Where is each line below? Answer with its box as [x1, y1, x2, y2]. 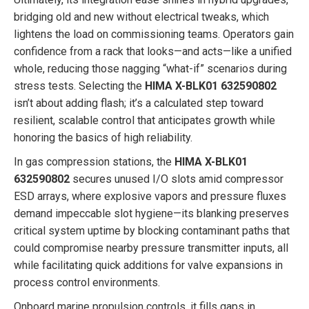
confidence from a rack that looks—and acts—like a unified [14, 45, 292, 58]
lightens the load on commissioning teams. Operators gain [14, 28, 294, 41]
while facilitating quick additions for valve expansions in [14, 259, 283, 272]
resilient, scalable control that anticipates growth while [14, 114, 275, 127]
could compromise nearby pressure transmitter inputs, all [14, 241, 288, 255]
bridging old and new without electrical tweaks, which [14, 10, 269, 23]
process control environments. [14, 276, 160, 289]
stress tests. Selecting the [14, 79, 145, 92]
